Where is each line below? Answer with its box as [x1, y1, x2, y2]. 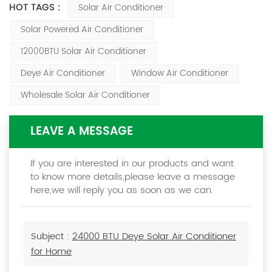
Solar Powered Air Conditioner [21, 22, 143, 37]
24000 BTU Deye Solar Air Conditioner [72, 229, 236, 245]
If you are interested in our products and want [30, 156, 234, 172]
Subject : [31, 229, 72, 245]
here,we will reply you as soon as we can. [30, 183, 213, 199]
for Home [31, 244, 72, 260]
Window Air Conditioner [131, 66, 228, 81]
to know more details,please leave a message [30, 169, 235, 185]
